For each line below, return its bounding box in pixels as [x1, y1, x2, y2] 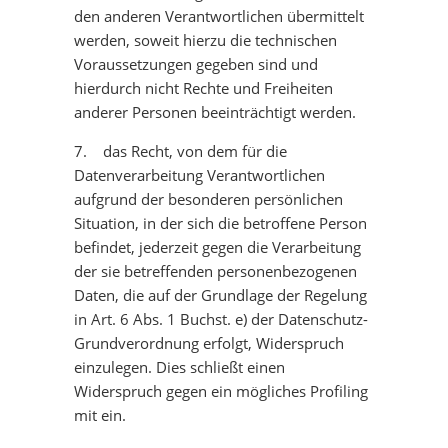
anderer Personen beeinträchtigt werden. [74, 102, 356, 122]
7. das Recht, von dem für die [74, 141, 287, 161]
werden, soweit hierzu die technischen [74, 30, 337, 50]
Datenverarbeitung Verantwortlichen [74, 165, 325, 185]
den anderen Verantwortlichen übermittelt [74, 6, 364, 26]
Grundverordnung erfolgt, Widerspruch [74, 333, 344, 353]
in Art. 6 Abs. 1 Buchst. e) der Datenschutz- [74, 309, 368, 329]
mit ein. [74, 405, 126, 425]
